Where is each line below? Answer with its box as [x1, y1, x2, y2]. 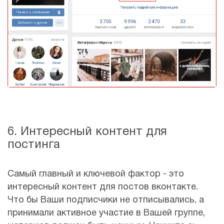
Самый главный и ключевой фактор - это [7, 170, 184, 179]
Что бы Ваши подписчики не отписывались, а [7, 196, 204, 205]
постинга [7, 139, 60, 151]
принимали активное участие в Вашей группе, [7, 209, 205, 218]
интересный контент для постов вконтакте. [7, 183, 198, 192]
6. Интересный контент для [7, 126, 167, 138]
